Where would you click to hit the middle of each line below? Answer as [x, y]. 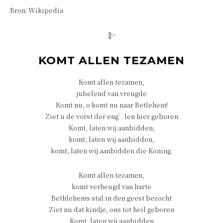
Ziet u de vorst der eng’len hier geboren [111, 116]
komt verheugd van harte [111, 186]
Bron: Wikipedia [37, 10]
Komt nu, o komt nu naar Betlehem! [111, 105]
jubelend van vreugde [111, 93]
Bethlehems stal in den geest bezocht [111, 198]
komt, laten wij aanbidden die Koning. [111, 151]
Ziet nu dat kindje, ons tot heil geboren [111, 209]
